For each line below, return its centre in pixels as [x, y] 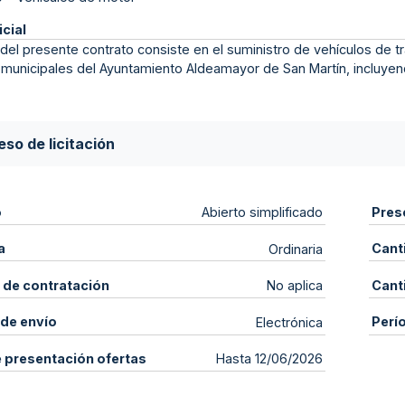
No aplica [295, 286]
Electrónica [290, 322]
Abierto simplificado [263, 212]
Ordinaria [296, 249]
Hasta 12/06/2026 [270, 359]
